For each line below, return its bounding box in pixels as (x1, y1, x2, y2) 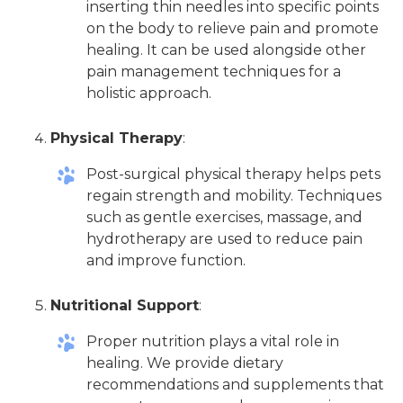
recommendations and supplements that (86, 376, 384, 394)
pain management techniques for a (86, 63, 341, 81)
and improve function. (86, 252, 246, 270)
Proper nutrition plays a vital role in (86, 333, 339, 351)
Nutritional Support (50, 297, 199, 315)
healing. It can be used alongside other (86, 41, 366, 59)
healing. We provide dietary (86, 354, 283, 372)
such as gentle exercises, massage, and (86, 209, 363, 227)
